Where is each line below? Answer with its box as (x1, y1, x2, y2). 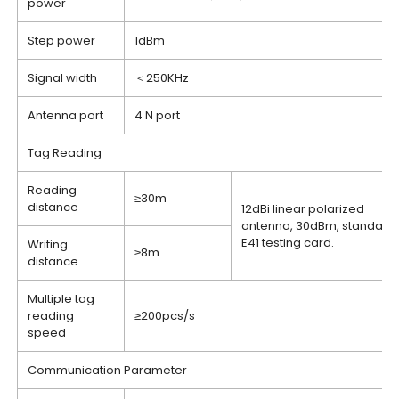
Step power (28, 32, 96, 49)
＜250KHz (134, 69, 190, 86)
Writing (28, 236, 69, 253)
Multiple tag (28, 290, 95, 307)
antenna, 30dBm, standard (241, 217, 396, 234)
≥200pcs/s (134, 307, 196, 324)
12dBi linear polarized (241, 200, 365, 217)
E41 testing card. (241, 234, 335, 251)
